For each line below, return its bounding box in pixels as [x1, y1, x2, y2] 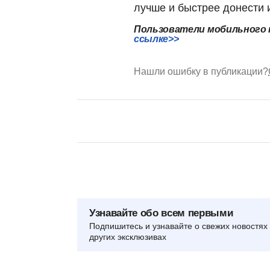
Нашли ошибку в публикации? [134, 66, 268, 77]
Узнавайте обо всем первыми [89, 207, 233, 219]
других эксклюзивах [89, 231, 166, 242]
